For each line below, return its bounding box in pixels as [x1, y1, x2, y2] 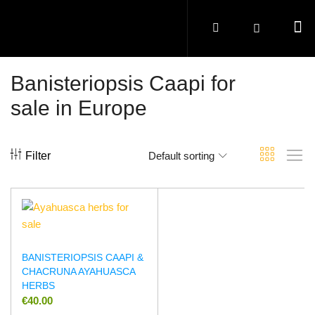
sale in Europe [11, 96, 147, 120]
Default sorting [148, 149, 214, 162]
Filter [25, 149, 51, 162]
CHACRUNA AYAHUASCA [22, 266, 135, 277]
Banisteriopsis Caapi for [11, 72, 236, 95]
